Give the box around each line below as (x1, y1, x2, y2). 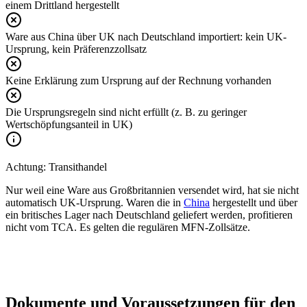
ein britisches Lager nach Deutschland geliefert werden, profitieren (5, 208, 293, 221)
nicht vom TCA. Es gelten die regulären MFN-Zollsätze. (5, 221, 250, 233)
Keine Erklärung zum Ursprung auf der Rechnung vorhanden (5, 74, 271, 86)
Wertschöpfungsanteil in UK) (5, 118, 132, 130)
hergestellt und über (210, 196, 297, 208)
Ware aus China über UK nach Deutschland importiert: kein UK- (5, 30, 286, 42)
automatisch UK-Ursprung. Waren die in (5, 196, 184, 208)
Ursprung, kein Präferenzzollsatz (5, 42, 147, 55)
